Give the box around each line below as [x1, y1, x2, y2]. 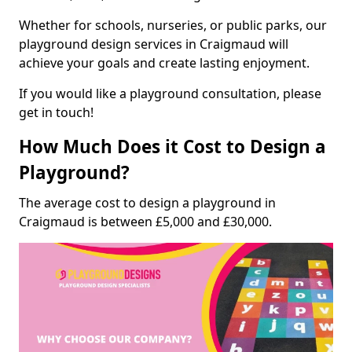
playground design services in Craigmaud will [19, 35, 288, 53]
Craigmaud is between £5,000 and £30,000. [19, 212, 272, 230]
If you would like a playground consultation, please [19, 84, 321, 102]
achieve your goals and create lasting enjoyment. [19, 53, 310, 71]
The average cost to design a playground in [19, 193, 276, 211]
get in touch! [19, 103, 93, 121]
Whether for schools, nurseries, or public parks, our [19, 16, 327, 34]
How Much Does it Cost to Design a [19, 134, 326, 159]
